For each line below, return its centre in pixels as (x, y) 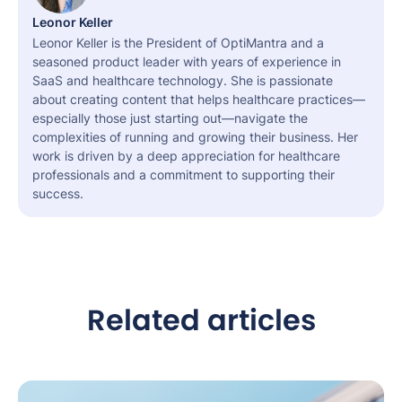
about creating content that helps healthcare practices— (199, 99)
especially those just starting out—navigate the (170, 118)
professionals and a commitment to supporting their (184, 174)
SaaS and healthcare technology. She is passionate (183, 80)
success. (58, 193)
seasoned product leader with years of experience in (187, 61)
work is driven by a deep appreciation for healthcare (186, 155)
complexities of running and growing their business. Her (195, 136)
